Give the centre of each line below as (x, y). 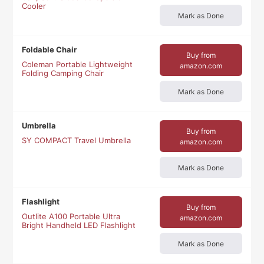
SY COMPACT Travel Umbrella (77, 141)
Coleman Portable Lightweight (77, 65)
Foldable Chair (49, 50)
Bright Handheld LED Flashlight (79, 225)
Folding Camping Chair (63, 73)
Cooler (34, 6)
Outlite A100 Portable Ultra (71, 217)
